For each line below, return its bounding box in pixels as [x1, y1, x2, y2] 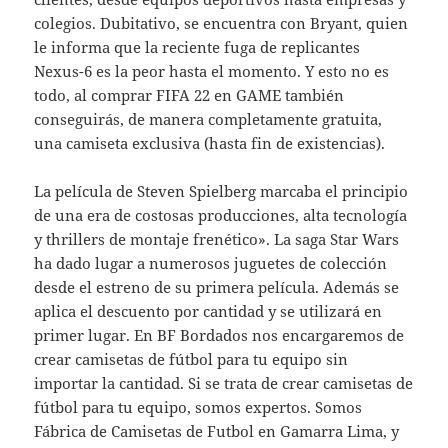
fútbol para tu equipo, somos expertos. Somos [34, 397, 363, 418]
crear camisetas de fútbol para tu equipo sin [34, 349, 349, 370]
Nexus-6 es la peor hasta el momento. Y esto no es [34, 61, 390, 82]
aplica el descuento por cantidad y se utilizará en [34, 301, 383, 322]
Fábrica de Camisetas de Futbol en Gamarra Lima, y [34, 421, 400, 442]
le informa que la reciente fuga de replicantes [34, 37, 361, 58]
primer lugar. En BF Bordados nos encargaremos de [34, 325, 405, 346]
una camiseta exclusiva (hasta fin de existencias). [34, 133, 386, 154]
